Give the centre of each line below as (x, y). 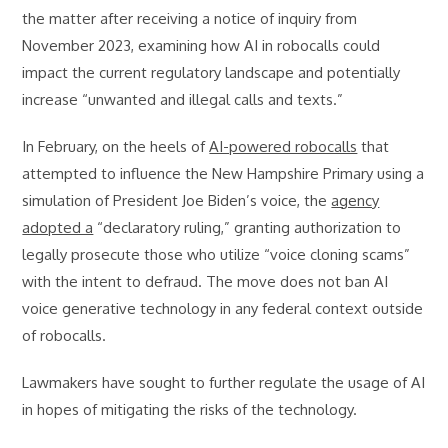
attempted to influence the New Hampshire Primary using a (223, 174)
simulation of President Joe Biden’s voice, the (177, 201)
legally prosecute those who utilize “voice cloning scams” (216, 255)
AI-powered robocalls (283, 147)
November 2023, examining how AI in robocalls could (201, 46)
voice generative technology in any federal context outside (223, 309)
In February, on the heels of (116, 147)
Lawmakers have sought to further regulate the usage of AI (224, 383)
